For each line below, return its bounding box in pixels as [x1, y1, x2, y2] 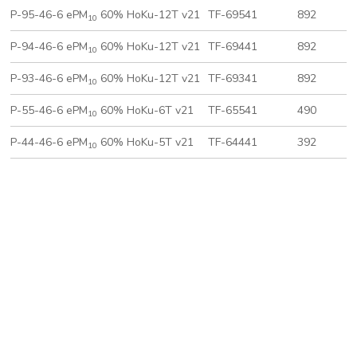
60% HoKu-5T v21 [97, 135, 194, 151]
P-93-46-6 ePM [10, 71, 88, 87]
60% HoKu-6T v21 [97, 103, 194, 119]
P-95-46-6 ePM [10, 7, 88, 23]
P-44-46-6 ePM [10, 135, 88, 151]
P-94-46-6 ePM [10, 39, 88, 55]
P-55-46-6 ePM [10, 103, 88, 119]
